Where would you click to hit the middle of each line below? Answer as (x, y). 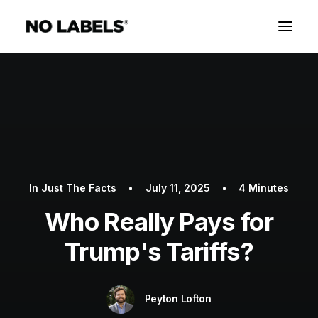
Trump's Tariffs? (159, 251)
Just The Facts (79, 188)
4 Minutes (263, 188)
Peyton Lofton (178, 298)
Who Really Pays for (159, 221)
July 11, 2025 (177, 188)
